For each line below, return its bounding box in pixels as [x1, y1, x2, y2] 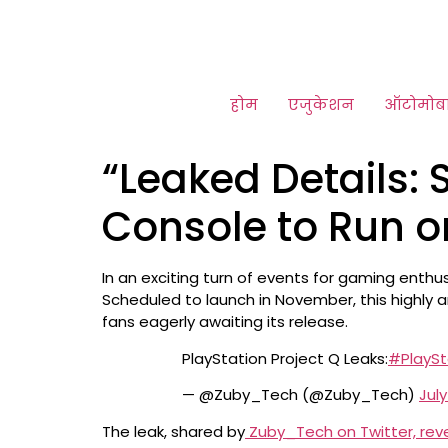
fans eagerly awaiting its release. [102, 311, 348, 332]
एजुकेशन [288, 94, 354, 115]
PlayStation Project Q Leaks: [182, 348, 388, 369]
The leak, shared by [102, 421, 245, 443]
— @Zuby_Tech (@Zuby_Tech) [182, 384, 419, 406]
